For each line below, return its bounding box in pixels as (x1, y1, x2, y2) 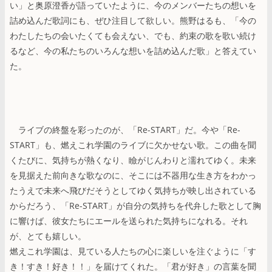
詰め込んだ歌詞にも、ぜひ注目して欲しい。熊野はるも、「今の (10, 14, 256, 26)
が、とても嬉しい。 (10, 229, 86, 242)
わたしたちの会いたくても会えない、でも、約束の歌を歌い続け (10, 29, 256, 41)
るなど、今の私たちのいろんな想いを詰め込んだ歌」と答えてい (10, 44, 256, 56)
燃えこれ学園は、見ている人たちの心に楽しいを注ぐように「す (10, 245, 256, 257)
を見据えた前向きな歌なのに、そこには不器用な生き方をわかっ (10, 169, 256, 181)
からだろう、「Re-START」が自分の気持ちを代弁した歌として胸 (10, 199, 261, 211)
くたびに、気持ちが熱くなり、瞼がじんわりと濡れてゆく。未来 (10, 154, 256, 166)
